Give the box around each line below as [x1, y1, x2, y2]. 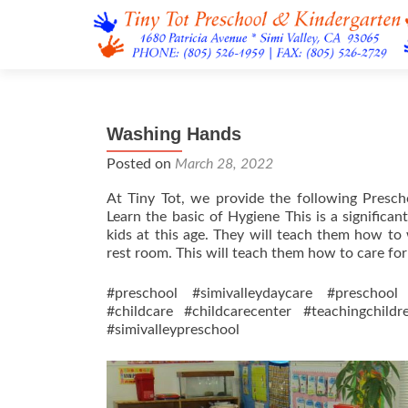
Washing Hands [107, 124, 241, 144]
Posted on [107, 157, 175, 171]
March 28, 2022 [175, 157, 273, 171]
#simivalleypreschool [107, 322, 240, 337]
